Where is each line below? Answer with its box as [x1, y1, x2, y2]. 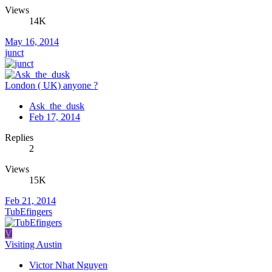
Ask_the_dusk [29, 100, 84, 111]
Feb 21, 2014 [5, 195, 56, 206]
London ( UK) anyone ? [5, 80, 98, 90]
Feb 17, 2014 [29, 111, 80, 122]
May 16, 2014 [5, 36, 59, 47]
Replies [5, 132, 33, 143]
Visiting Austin [5, 239, 62, 250]
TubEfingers [5, 206, 52, 217]
